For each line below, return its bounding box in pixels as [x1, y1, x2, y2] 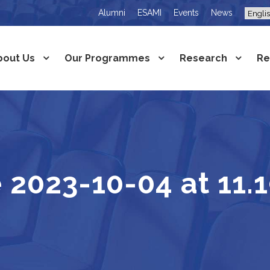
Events [174, 8, 199, 17]
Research [180, 52, 227, 64]
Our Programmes [64, 52, 150, 64]
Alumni [98, 8, 125, 17]
